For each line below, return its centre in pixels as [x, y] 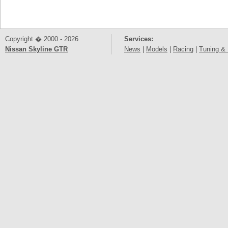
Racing [183, 49]
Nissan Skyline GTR [36, 49]
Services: [139, 39]
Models [157, 49]
